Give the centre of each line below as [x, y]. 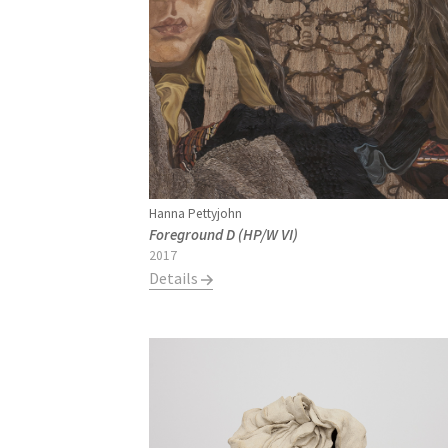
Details [175, 278]
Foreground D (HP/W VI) [224, 235]
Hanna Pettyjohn [196, 214]
